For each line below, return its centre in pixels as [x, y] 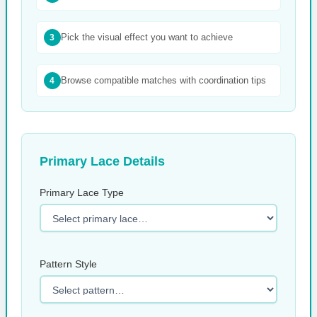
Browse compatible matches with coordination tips [163, 80]
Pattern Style [68, 264]
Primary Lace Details [102, 161]
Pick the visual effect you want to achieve [146, 37]
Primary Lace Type [81, 192]
